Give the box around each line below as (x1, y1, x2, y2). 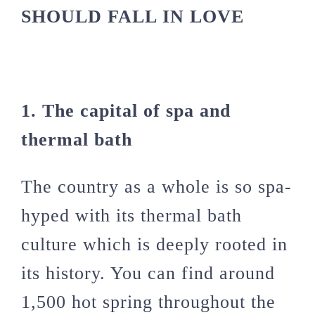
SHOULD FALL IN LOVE (21, 6, 244, 27)
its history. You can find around (21, 263, 275, 284)
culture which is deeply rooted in (21, 234, 288, 255)
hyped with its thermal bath (21, 205, 242, 226)
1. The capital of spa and (21, 101, 231, 122)
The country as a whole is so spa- (21, 176, 292, 198)
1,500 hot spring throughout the (21, 292, 276, 313)
